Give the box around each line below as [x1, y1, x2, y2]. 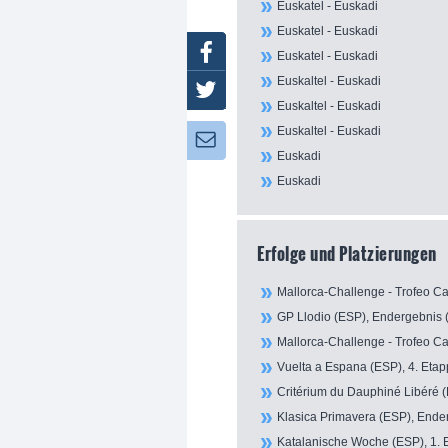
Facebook [262, 44, 318, 58]
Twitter [262, 84, 300, 98]
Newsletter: [249, 133, 317, 148]
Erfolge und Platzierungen [257, 240, 437, 266]
